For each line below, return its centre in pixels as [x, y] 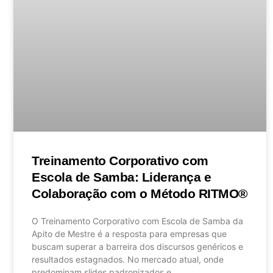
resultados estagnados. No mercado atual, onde [128, 259]
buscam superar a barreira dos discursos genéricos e [137, 246]
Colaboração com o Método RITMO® [140, 193]
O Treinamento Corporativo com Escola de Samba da [137, 221]
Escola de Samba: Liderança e [121, 177]
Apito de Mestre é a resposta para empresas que [129, 233]
